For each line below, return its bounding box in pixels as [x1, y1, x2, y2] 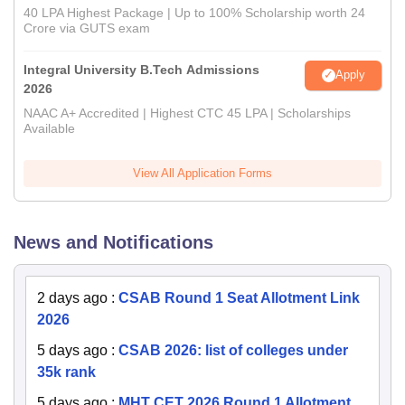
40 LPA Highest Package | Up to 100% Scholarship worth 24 [24, 5, 365, 20]
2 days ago [37, 289, 108, 306]
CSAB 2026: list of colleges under [118, 342, 348, 358]
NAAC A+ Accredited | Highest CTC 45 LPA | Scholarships [24, 105, 351, 120]
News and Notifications [14, 231, 213, 252]
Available [24, 120, 75, 136]
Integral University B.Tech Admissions [24, 61, 259, 77]
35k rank [37, 363, 96, 380]
